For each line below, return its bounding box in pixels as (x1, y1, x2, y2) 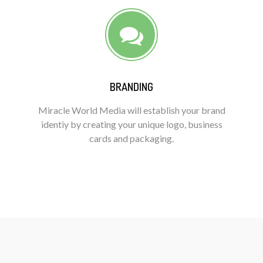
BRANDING (110, 80, 153, 93)
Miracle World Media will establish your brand (38, 104, 225, 116)
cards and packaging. (89, 133, 174, 144)
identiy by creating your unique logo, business (41, 119, 222, 130)
